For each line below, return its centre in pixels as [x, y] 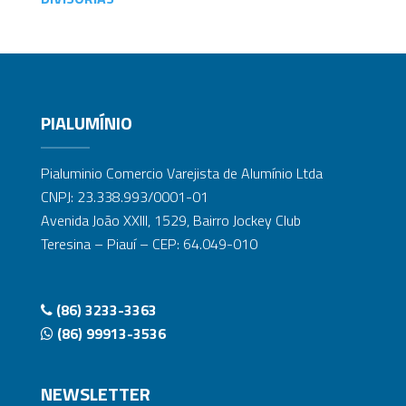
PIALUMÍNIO [86, 122]
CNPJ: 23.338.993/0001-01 [124, 196]
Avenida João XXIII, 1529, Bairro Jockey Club [170, 220]
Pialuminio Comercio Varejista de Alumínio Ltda [181, 173]
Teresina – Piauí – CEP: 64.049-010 [149, 243]
